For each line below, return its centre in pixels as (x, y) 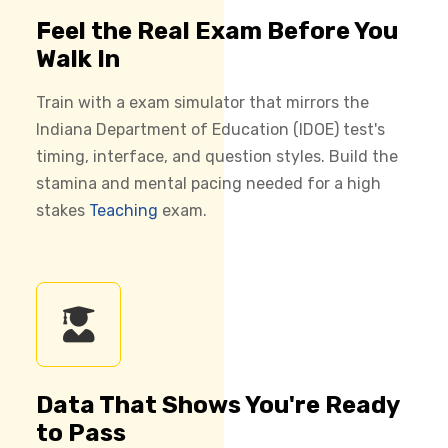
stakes (62, 210)
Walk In (78, 58)
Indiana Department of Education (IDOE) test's (210, 129)
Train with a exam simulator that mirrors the (202, 102)
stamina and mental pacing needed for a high (208, 183)
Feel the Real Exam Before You (217, 30)
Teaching (123, 210)
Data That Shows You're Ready (217, 404)
